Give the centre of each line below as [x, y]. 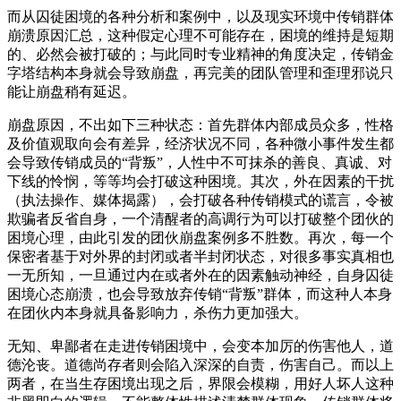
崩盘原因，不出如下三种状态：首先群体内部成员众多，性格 [200, 124]
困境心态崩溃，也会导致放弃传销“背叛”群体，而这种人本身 [200, 294]
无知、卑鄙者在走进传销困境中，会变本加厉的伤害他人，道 [200, 346]
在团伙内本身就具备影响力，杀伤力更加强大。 [158, 312]
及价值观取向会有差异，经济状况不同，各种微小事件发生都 [200, 143]
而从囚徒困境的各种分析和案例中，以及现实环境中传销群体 [200, 16]
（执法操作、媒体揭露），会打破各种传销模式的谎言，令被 [200, 200]
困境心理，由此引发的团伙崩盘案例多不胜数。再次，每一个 [200, 237]
